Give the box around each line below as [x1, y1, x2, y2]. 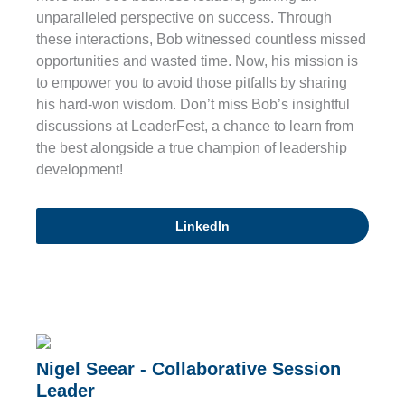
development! [36, 162, 123, 178]
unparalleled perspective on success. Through [36, 10, 332, 26]
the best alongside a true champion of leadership [36, 140, 347, 156]
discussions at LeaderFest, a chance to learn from [36, 118, 353, 135]
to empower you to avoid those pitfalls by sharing [36, 75, 347, 91]
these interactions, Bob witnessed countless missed [36, 32, 366, 48]
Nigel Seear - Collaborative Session [36, 359, 341, 380]
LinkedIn [175, 219, 230, 234]
